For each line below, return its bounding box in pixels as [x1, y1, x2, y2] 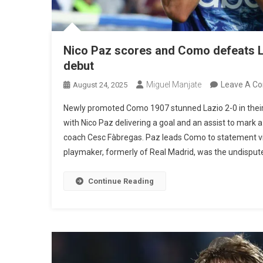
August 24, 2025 [73, 80, 128, 90]
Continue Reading [88, 177, 154, 186]
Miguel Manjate [146, 80, 202, 90]
